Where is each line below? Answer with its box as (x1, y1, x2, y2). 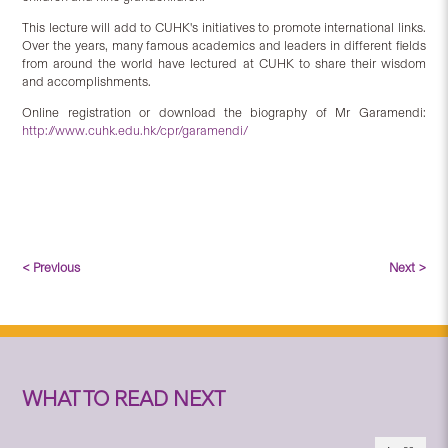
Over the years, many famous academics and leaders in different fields (22, 38, 426, 54)
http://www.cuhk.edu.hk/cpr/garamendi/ (22, 123, 249, 139)
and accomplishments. (22, 74, 152, 90)
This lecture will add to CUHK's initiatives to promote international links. (22, 20, 426, 36)
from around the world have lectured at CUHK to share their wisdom (22, 56, 426, 72)
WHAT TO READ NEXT (22, 386, 226, 413)
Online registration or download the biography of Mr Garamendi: (22, 105, 426, 121)
